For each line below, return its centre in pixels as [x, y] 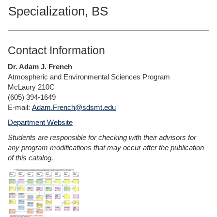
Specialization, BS [58, 11]
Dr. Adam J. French [40, 67]
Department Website [40, 122]
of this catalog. [31, 158]
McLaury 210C [31, 87]
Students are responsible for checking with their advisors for [102, 137]
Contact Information [56, 50]
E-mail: [20, 107]
